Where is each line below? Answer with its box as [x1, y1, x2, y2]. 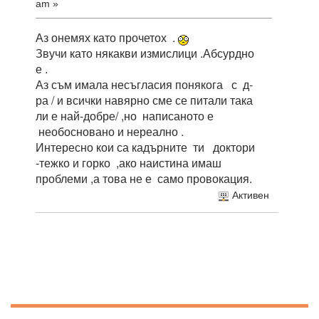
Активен [229, 190, 269, 202]
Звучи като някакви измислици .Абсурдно [36, 44, 257, 61]
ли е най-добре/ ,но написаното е [36, 107, 216, 124]
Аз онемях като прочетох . [36, 28, 178, 46]
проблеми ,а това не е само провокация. [36, 169, 252, 187]
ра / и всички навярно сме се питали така [36, 91, 253, 108]
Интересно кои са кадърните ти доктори [36, 138, 255, 155]
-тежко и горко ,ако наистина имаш [36, 154, 221, 171]
